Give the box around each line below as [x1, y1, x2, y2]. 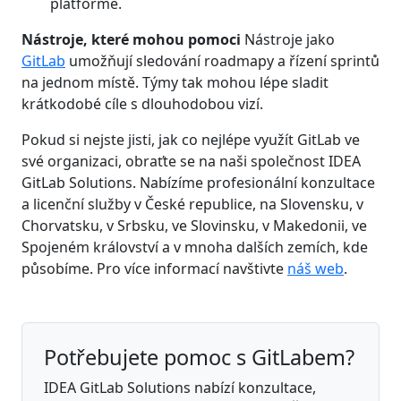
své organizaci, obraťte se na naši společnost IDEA [21, 150, 361, 171]
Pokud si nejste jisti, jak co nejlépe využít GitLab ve [21, 129, 360, 149]
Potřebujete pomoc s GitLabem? [44, 342, 354, 371]
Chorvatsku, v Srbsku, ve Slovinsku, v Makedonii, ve [21, 215, 367, 235]
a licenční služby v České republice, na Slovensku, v [21, 193, 363, 214]
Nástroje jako [241, 29, 335, 49]
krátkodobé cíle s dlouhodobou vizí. [21, 93, 263, 114]
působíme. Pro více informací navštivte [21, 258, 287, 278]
